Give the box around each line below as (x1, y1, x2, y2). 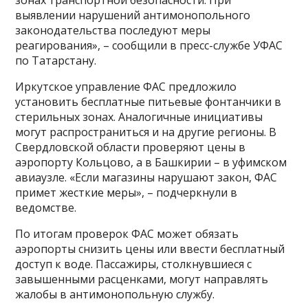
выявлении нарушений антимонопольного (15, 8, 251, 23)
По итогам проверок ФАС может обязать (15, 226, 239, 242)
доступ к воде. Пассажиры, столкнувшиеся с (15, 256, 252, 272)
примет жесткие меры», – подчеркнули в (15, 185, 238, 201)
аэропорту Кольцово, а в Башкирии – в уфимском (15, 155, 287, 170)
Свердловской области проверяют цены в (15, 140, 246, 155)
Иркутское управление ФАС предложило (15, 79, 237, 95)
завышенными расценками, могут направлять (15, 272, 269, 287)
